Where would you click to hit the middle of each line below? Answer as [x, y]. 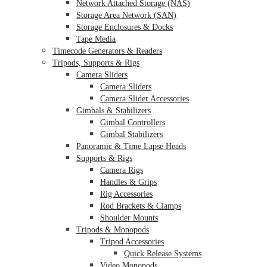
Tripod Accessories [132, 241]
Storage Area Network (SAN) [126, 15]
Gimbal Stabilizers [131, 134]
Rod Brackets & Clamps [141, 206]
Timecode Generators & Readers [107, 51]
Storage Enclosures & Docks [125, 27]
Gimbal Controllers [133, 122]
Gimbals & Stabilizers [114, 110]
